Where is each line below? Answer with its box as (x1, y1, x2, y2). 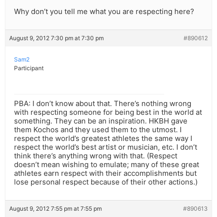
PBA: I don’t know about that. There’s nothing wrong (14, 99, 191, 108)
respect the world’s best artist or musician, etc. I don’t (14, 142, 197, 152)
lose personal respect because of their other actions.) (14, 177, 198, 187)
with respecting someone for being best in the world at (14, 108, 202, 117)
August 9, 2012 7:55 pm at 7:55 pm (9, 205, 102, 213)
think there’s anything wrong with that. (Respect (14, 151, 177, 161)
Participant (14, 64, 44, 72)
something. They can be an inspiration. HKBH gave (14, 116, 187, 126)
